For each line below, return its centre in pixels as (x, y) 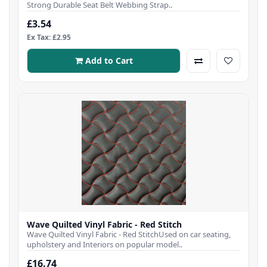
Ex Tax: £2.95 (49, 37)
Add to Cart (109, 60)
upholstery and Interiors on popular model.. (105, 244)
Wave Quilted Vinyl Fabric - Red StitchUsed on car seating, (129, 234)
